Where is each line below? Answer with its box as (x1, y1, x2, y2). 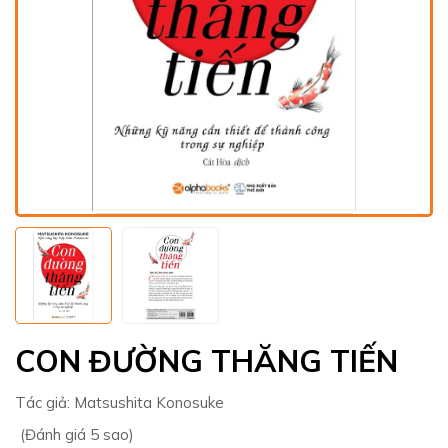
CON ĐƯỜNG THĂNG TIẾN (15, 342, 398, 380)
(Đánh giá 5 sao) (20, 425, 134, 444)
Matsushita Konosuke (70, 393, 224, 412)
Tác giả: (15, 393, 70, 412)
